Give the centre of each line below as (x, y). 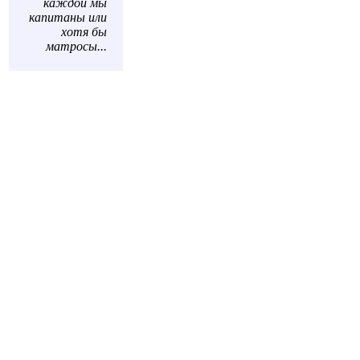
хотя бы (84, 32)
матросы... (76, 46)
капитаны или (68, 17)
